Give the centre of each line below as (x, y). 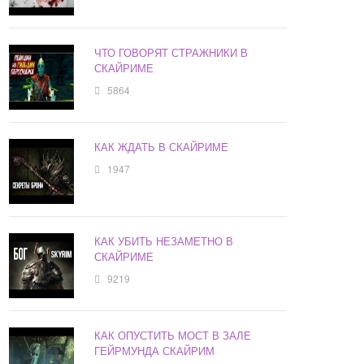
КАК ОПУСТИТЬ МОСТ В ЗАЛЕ (173, 336)
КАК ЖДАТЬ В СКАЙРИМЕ (162, 147)
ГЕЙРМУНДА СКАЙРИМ (155, 351)
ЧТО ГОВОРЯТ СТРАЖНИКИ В (171, 53)
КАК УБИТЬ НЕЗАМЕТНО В (164, 241)
